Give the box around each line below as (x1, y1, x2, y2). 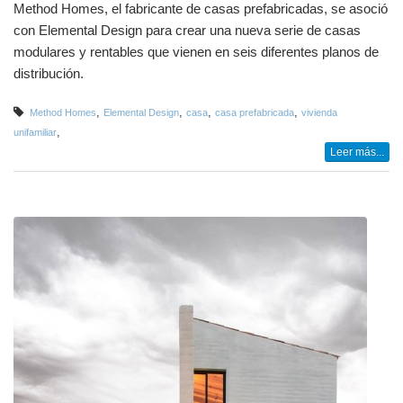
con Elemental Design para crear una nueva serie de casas (13, 22, 361, 38)
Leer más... (330, 145, 384, 158)
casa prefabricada (215, 106, 294, 118)
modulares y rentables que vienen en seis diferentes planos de (13, 44, 379, 59)
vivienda (301, 106, 337, 118)
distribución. (13, 66, 84, 81)
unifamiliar (13, 126, 57, 138)
